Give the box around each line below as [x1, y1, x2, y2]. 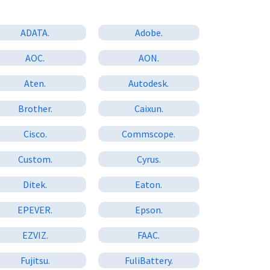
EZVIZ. [22, 228, 48, 241]
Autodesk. [128, 77, 169, 89]
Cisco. [23, 127, 47, 140]
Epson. [134, 203, 163, 216]
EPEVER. [17, 203, 53, 216]
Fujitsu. [20, 254, 50, 266]
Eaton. [135, 178, 163, 190]
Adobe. [134, 26, 163, 39]
